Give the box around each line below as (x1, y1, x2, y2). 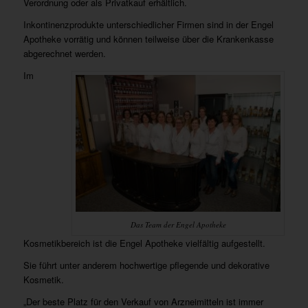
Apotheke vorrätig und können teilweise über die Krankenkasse (23, 32, 274, 45)
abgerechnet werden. (23, 46, 106, 60)
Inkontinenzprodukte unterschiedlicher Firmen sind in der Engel (23, 17, 274, 31)
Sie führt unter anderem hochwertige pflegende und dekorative (23, 258, 269, 272)
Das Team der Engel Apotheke (130, 219, 226, 230)
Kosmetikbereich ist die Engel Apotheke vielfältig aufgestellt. (23, 236, 265, 250)
